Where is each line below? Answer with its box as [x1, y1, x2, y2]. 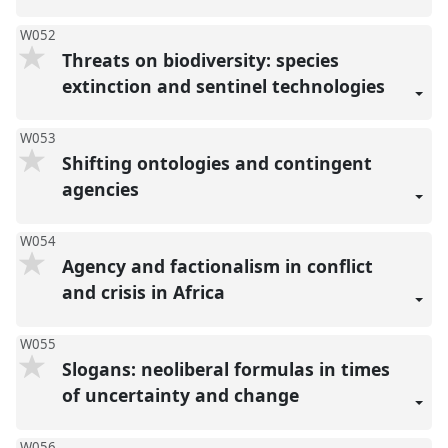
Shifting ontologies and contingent [61, 150, 372, 175]
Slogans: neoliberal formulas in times [61, 356, 390, 381]
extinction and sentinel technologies [61, 73, 390, 98]
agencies [61, 176, 144, 201]
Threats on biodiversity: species [61, 47, 339, 72]
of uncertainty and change [61, 382, 304, 407]
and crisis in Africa [61, 279, 230, 304]
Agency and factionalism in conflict [61, 253, 373, 278]
